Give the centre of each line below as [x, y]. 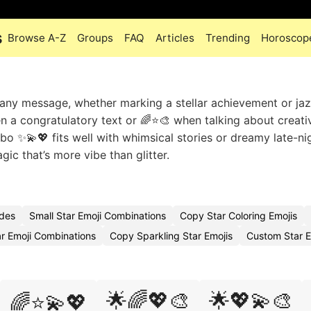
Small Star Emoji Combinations [98, 216]
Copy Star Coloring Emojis [238, 216]
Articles [175, 38]
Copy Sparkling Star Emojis [171, 236]
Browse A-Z [37, 38]
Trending [228, 38]
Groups [95, 38]
